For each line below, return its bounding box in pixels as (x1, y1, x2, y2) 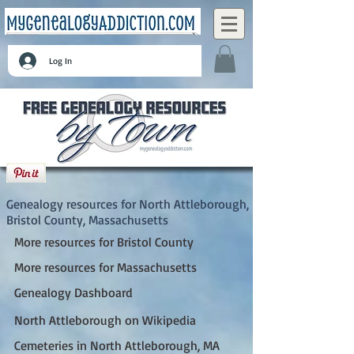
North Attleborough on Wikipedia (14, 311, 196, 328)
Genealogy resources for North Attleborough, (6, 195, 249, 212)
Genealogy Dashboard (14, 284, 133, 300)
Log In (48, 55, 72, 66)
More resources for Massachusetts (14, 258, 197, 275)
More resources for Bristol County (14, 233, 194, 250)
